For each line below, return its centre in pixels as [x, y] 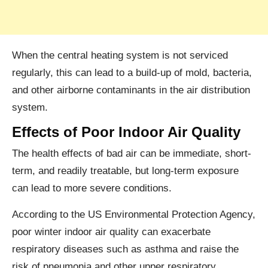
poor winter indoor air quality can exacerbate [111, 232]
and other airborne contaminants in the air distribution [131, 90]
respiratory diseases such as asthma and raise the [125, 249]
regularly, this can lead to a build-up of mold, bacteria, [132, 73]
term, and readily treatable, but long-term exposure [125, 171]
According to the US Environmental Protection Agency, [134, 215]
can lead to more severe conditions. [92, 188]
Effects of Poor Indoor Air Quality [126, 132]
